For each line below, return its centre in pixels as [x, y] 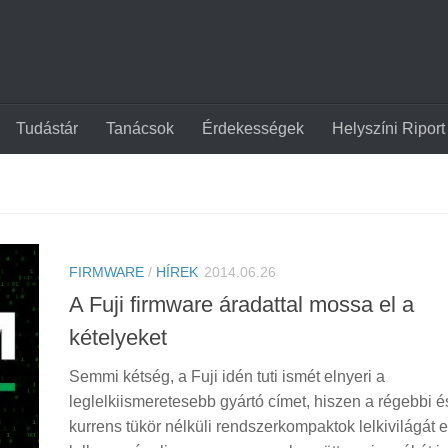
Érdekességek [253, 128]
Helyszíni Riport [388, 128]
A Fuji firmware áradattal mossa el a [241, 305]
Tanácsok [140, 128]
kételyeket [118, 338]
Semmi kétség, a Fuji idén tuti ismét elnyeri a [227, 377]
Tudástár [47, 128]
